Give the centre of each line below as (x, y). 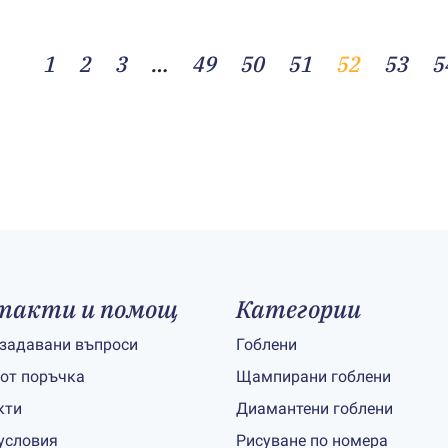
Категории (298, 309)
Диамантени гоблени (314, 408)
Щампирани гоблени (313, 376)
